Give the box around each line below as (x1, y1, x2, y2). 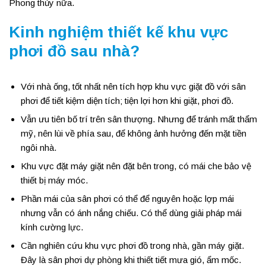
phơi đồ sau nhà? (9, 42, 140, 60)
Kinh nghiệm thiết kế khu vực (9, 23, 228, 41)
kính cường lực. (21, 222, 83, 232)
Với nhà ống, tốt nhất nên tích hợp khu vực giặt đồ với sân (21, 81, 246, 91)
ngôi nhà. (21, 142, 56, 153)
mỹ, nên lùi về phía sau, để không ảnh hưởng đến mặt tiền (21, 128, 246, 138)
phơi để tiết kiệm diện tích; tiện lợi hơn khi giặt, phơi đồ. (21, 96, 233, 106)
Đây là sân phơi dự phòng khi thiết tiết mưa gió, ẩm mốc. (21, 255, 241, 265)
